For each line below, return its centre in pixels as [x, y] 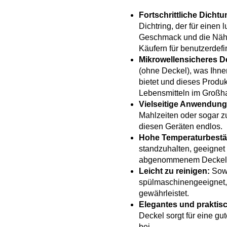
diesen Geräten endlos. [181, 127]
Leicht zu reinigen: [174, 171]
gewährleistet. [164, 194]
